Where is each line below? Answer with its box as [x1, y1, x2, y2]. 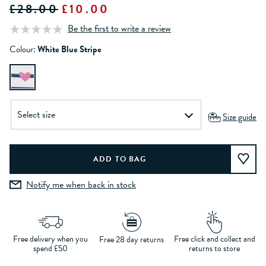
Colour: [9, 43, 36, 56]
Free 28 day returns [99, 233, 164, 246]
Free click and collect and [173, 233, 255, 246]
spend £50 [33, 242, 68, 255]
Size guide [223, 110, 256, 124]
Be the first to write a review [68, 21, 171, 36]
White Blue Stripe [37, 43, 102, 56]
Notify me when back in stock [26, 177, 136, 192]
